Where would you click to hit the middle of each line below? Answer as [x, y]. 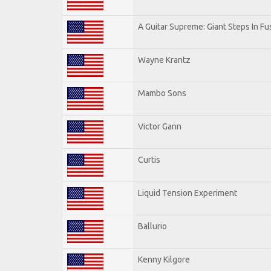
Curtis [149, 159]
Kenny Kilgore [164, 259]
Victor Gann [160, 126]
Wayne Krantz [164, 60]
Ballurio [152, 226]
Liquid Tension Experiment [188, 193]
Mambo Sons [162, 93]
